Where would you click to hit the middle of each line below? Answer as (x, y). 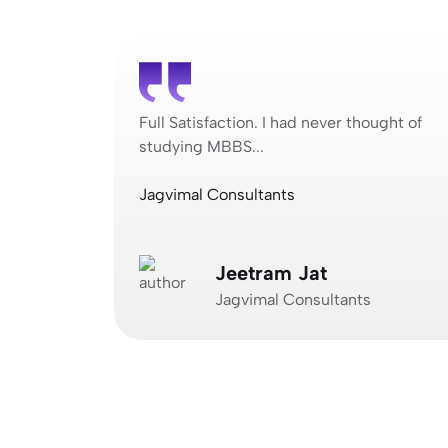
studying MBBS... (201, 146)
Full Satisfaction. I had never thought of (280, 122)
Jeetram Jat (271, 272)
